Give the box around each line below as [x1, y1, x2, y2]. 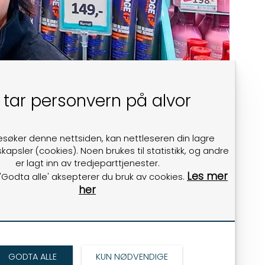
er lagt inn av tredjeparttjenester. [15, 157, 160, 169]
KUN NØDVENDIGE [95, 251, 168, 263]
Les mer [187, 169, 228, 183]
